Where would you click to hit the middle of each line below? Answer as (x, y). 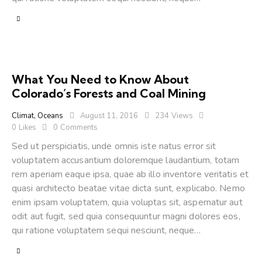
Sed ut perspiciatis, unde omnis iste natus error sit (114, 146)
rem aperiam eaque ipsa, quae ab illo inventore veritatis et (130, 174)
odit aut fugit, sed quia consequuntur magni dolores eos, (126, 216)
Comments (79, 128)
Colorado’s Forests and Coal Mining (109, 94)
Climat (23, 116)
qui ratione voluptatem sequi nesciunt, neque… (106, 230)
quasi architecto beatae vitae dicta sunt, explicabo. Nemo (128, 188)
